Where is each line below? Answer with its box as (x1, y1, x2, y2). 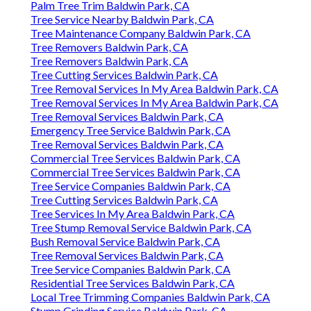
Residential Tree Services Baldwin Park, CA (31, 276, 235, 290)
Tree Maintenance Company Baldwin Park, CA (31, 26, 251, 40)
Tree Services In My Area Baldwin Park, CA (31, 207, 235, 221)
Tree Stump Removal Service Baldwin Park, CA (31, 221, 251, 235)
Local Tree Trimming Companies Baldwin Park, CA (31, 290, 270, 304)
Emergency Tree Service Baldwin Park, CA (31, 124, 230, 137)
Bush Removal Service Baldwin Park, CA (31, 235, 220, 249)
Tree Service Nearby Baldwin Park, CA (31, 12, 214, 26)
